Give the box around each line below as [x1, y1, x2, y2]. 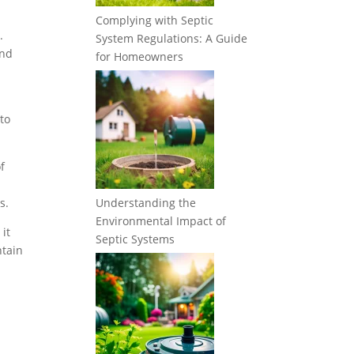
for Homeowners [96, 49, 183, 64]
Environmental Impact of [96, 213, 226, 228]
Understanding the [96, 195, 196, 210]
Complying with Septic [96, 13, 213, 28]
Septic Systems [96, 232, 175, 247]
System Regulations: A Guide [96, 31, 247, 46]
